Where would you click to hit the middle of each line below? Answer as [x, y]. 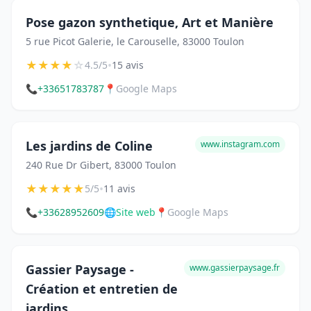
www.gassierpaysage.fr [235, 267]
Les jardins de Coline [89, 145]
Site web [136, 212]
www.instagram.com [240, 144]
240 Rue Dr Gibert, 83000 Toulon [101, 165]
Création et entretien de [102, 288]
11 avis [119, 188]
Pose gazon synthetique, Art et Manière [150, 22]
